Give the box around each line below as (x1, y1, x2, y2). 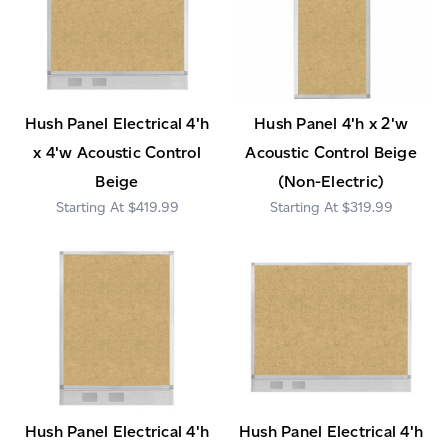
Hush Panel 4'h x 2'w (254, 113, 408, 133)
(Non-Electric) (277, 171, 385, 191)
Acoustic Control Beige (245, 142, 417, 162)
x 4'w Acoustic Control (33, 142, 201, 162)
